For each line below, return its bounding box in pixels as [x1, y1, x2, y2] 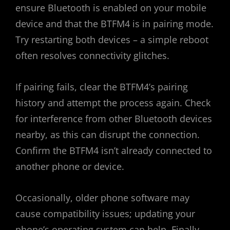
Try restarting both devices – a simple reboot [15, 33, 208, 46]
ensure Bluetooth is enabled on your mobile [15, 2, 206, 14]
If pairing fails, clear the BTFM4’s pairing [15, 81, 188, 93]
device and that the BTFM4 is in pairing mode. [15, 17, 214, 30]
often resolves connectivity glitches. [15, 49, 169, 62]
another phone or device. [15, 160, 124, 173]
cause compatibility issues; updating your [15, 207, 195, 220]
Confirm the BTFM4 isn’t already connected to [15, 144, 212, 157]
